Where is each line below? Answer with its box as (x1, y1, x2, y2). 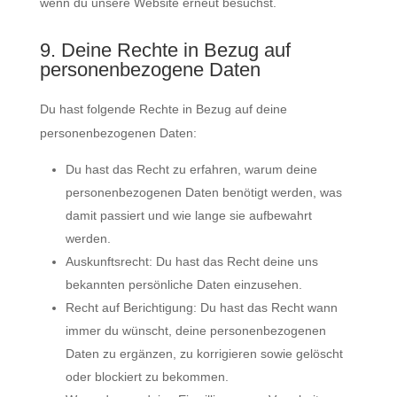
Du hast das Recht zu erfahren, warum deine (65, 162, 317, 176)
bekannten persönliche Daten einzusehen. (65, 277, 302, 292)
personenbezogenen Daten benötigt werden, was (65, 185, 342, 199)
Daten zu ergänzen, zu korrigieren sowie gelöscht (65, 346, 343, 361)
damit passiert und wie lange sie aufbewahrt (65, 208, 312, 222)
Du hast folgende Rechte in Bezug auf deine (39, 102, 287, 116)
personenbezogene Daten (39, 58, 261, 81)
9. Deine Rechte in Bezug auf (39, 39, 291, 61)
